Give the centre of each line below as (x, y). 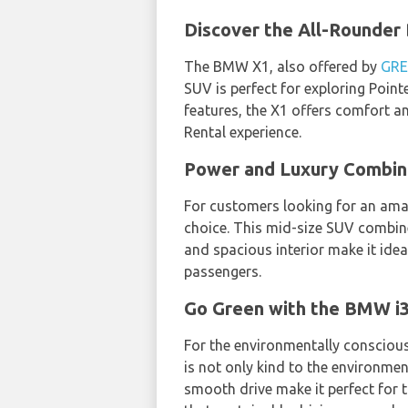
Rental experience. (243, 132)
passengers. (223, 271)
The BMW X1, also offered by (282, 66)
